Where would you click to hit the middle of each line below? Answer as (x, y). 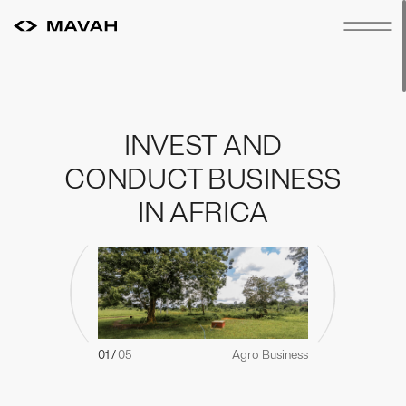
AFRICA (219, 213)
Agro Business (270, 354)
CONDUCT (134, 179)
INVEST (171, 145)
